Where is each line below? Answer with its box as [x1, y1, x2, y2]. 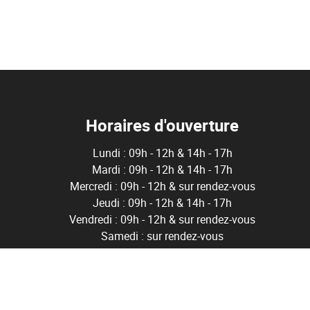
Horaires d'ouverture [86, 114, 239, 137]
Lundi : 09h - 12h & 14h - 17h [92, 145, 232, 161]
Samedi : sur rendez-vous [101, 228, 224, 244]
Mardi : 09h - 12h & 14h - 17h [92, 162, 233, 178]
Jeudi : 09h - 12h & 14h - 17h [93, 195, 232, 211]
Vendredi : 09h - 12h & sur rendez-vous [69, 212, 256, 228]
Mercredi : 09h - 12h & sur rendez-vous [69, 179, 255, 194]
